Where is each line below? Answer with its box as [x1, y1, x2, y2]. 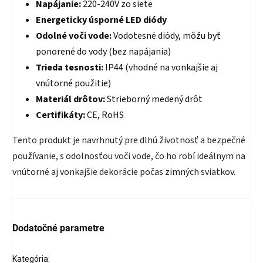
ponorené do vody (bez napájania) [36, 45, 171, 58]
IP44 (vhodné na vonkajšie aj [103, 61, 218, 74]
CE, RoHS [85, 109, 124, 122]
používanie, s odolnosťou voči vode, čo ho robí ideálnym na [12, 150, 245, 163]
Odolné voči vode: [36, 29, 112, 42]
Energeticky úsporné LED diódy [36, 14, 167, 26]
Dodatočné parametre [12, 222, 104, 234]
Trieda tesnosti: [36, 61, 103, 74]
